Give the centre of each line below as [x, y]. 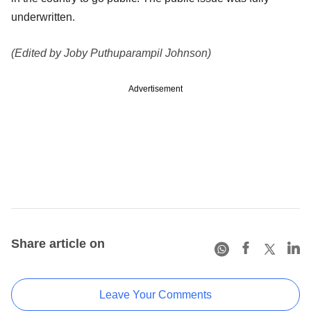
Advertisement [155, 89]
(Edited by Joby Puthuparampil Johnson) [111, 53]
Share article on [58, 243]
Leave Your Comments [155, 294]
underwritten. [43, 17]
